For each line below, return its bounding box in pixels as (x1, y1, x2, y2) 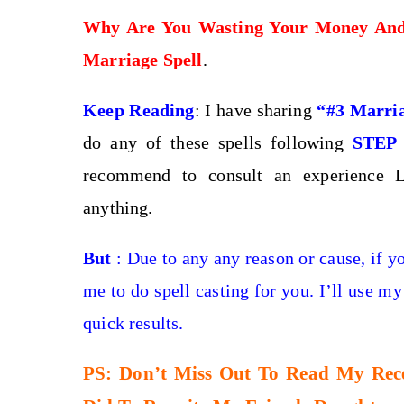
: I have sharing (194, 100, 317, 120)
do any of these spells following (83, 133, 353, 152)
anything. (83, 197, 153, 217)
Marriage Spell (83, 50, 203, 69)
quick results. (83, 313, 184, 333)
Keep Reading (83, 100, 195, 120)
